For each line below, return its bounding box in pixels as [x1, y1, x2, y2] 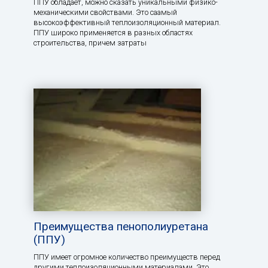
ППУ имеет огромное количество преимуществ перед [33, 252, 220, 262]
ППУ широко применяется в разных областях [33, 28, 193, 37]
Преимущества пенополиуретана [33, 220, 208, 234]
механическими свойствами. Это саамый [33, 7, 177, 17]
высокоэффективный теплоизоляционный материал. [33, 17, 221, 27]
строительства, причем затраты [33, 38, 147, 47]
